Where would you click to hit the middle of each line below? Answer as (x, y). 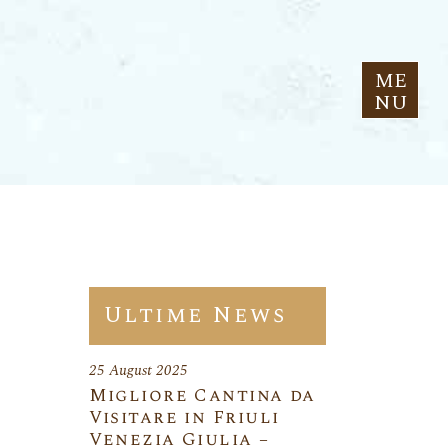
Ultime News (195, 315)
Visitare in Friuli (184, 417)
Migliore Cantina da (202, 395)
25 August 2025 (138, 370)
